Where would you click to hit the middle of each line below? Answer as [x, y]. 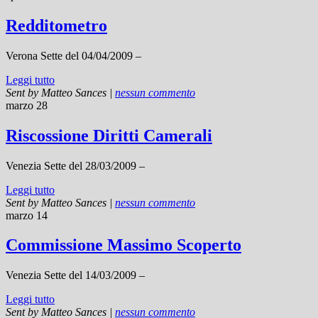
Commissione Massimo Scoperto [124, 245]
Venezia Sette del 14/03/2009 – [75, 275]
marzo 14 [27, 215]
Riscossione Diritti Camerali [109, 135]
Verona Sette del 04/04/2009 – [73, 55]
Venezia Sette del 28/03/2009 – [75, 165]
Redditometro [56, 25]
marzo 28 [27, 105]
